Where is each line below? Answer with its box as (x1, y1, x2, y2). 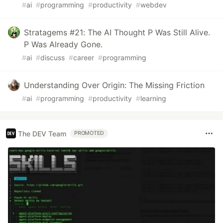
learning (140, 94, 166, 103)
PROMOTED (74, 130, 105, 137)
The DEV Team (18, 129, 66, 138)
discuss (40, 53, 65, 62)
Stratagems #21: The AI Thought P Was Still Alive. (24, 27, 210, 38)
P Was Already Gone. (24, 39, 103, 50)
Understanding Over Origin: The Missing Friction (24, 80, 205, 91)
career (73, 53, 94, 62)
